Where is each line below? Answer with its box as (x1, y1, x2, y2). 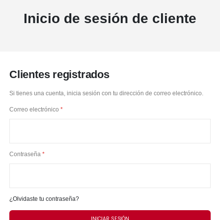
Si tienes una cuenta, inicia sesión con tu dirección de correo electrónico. (9, 90, 204, 97)
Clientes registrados (9, 68, 110, 81)
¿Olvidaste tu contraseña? (9, 195, 80, 203)
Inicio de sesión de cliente (24, 11, 196, 27)
